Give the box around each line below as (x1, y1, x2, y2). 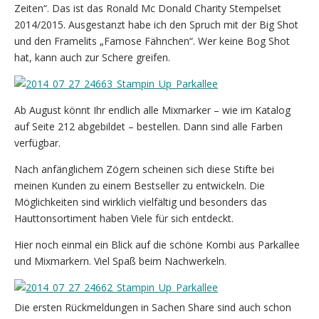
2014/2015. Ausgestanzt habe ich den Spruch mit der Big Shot (14, 17, 298, 31)
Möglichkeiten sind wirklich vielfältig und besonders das (14, 194, 267, 209)
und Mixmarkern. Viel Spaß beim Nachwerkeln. (14, 253, 226, 268)
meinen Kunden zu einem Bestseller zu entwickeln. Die (14, 178, 265, 192)
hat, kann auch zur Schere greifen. (14, 50, 170, 64)
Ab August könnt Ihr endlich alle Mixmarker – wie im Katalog (14, 103, 291, 117)
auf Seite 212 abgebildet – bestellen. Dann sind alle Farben (14, 119, 283, 133)
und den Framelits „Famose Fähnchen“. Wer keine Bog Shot (14, 33, 290, 48)
